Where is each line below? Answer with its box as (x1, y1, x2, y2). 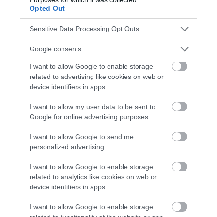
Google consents (30, 45, 81, 53)
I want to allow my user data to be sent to (30, 102, 155, 110)
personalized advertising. (30, 142, 106, 151)
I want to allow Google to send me (30, 132, 134, 140)
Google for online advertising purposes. (30, 112, 150, 121)
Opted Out (30, 4, 65, 12)
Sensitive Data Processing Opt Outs (30, 25, 139, 32)
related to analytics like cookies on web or (30, 172, 157, 181)
